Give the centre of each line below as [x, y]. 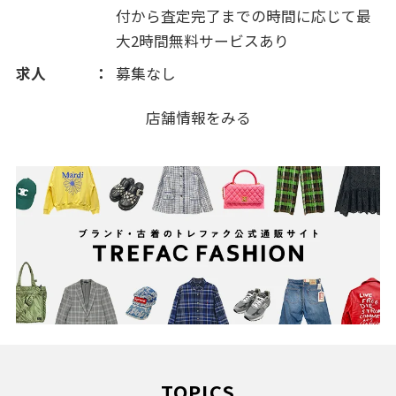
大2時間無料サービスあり [203, 40]
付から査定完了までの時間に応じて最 [244, 15]
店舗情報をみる [198, 118]
